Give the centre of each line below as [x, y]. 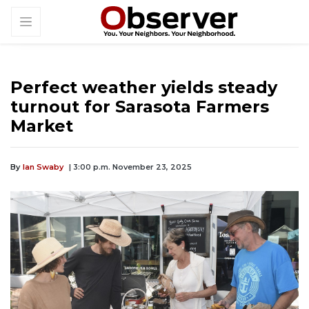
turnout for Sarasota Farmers [140, 107]
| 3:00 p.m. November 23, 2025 [130, 167]
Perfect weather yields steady [144, 88]
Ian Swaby [43, 167]
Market [42, 126]
